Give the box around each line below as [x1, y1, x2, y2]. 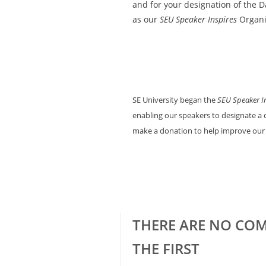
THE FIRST [132, 239, 199, 258]
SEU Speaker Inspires [160, 14, 237, 25]
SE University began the [132, 94, 217, 105]
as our [132, 14, 160, 25]
